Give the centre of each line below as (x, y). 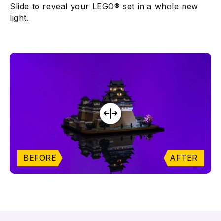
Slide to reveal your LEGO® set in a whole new (104, 7)
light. (19, 18)
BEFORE (40, 158)
